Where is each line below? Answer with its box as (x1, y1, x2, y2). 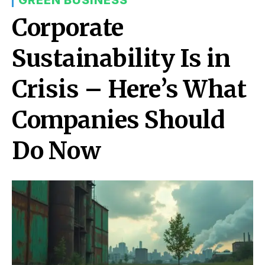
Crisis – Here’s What (12, 74, 246, 104)
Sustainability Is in (12, 43, 230, 73)
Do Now (12, 135, 101, 166)
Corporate (12, 12, 124, 43)
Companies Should (12, 105, 224, 135)
